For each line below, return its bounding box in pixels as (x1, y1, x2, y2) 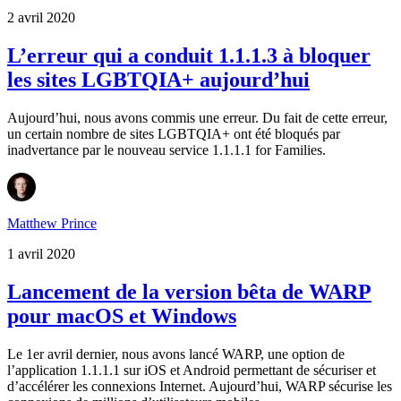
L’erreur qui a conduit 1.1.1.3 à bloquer (7, 44, 371, 68)
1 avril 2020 (7, 246, 75, 262)
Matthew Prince (7, 216, 97, 232)
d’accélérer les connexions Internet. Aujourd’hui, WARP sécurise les (7, 379, 392, 394)
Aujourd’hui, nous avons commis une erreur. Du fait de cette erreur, (7, 110, 388, 126)
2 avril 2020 (7, 10, 75, 26)
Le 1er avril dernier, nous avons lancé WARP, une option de (7, 346, 345, 362)
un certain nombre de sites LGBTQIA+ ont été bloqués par (7, 126, 340, 142)
